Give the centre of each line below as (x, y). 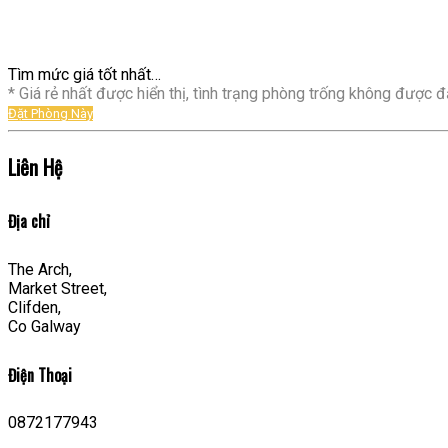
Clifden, (34, 307)
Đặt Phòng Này (50, 114)
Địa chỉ (29, 221)
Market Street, (57, 288)
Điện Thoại (40, 374)
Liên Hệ (35, 167)
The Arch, (40, 269)
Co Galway (44, 326)
